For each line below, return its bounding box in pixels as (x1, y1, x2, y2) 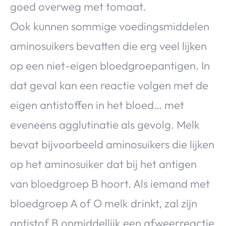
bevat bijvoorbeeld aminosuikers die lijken (10, 137, 214, 152)
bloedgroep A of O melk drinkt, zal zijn (10, 196, 197, 211)
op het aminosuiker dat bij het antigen (10, 157, 197, 172)
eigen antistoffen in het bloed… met (10, 98, 184, 112)
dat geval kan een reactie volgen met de (10, 78, 208, 93)
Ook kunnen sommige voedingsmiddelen (10, 19, 209, 34)
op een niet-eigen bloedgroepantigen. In (10, 59, 210, 73)
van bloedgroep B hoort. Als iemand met (10, 177, 210, 191)
